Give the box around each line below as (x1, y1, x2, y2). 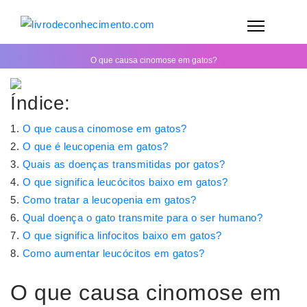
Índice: (10, 93, 71, 114)
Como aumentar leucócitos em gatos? (22, 247, 205, 260)
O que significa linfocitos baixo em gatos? (22, 230, 222, 242)
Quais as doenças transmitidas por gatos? (22, 158, 225, 171)
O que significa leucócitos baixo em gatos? (22, 176, 228, 188)
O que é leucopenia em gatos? (22, 140, 169, 153)
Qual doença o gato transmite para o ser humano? (22, 212, 262, 224)
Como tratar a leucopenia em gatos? (22, 194, 197, 206)
